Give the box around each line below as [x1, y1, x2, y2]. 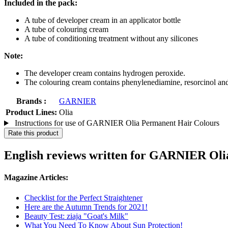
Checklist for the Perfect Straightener [24, 193, 142, 202]
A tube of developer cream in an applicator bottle [24, 16, 181, 25]
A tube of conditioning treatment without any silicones [24, 34, 198, 43]
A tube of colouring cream [24, 25, 108, 34]
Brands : [16, 97, 46, 106]
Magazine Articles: [4, 173, 68, 182]
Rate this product [8, 129, 59, 137]
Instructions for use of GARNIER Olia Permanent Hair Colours [12, 119, 219, 128]
